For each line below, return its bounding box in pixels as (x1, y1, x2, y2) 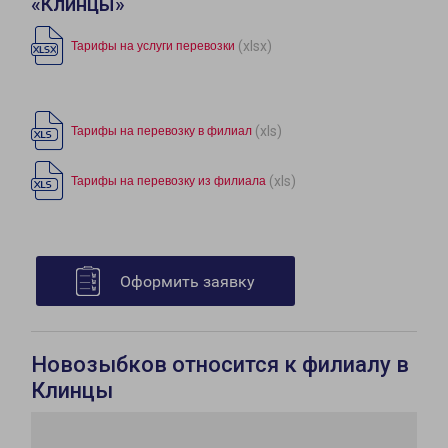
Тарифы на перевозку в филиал (71, 124, 252, 139)
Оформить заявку (120, 272, 255, 292)
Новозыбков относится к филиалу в (31, 352, 409, 378)
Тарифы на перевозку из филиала (71, 174, 266, 189)
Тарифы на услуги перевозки (71, 39, 235, 54)
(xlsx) (238, 37, 272, 54)
